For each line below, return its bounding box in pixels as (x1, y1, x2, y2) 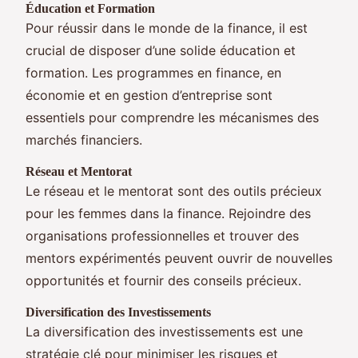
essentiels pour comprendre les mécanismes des (26, 109, 319, 125)
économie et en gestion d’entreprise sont (26, 86, 272, 103)
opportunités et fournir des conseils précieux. (26, 272, 301, 288)
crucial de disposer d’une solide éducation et (26, 42, 296, 58)
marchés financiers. (26, 131, 142, 148)
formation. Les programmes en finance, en (26, 64, 281, 81)
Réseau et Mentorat (26, 164, 132, 178)
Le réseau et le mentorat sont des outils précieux (26, 182, 322, 199)
